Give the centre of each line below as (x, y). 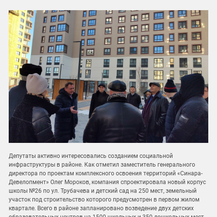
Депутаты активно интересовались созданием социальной (91, 156)
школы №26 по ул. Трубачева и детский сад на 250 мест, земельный (103, 191)
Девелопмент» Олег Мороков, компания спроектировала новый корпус (107, 182)
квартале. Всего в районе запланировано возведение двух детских (101, 209)
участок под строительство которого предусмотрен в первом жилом (104, 200)
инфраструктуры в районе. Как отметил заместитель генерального (102, 165)
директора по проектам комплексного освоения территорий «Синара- (106, 174)
